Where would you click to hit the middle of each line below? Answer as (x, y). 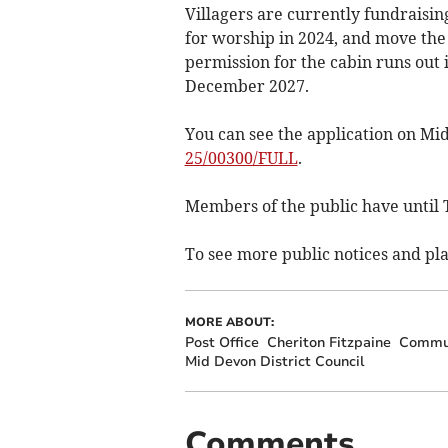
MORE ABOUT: (229, 321)
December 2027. (246, 85)
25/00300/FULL (241, 157)
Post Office (221, 342)
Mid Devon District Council (274, 361)
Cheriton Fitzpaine (328, 342)
